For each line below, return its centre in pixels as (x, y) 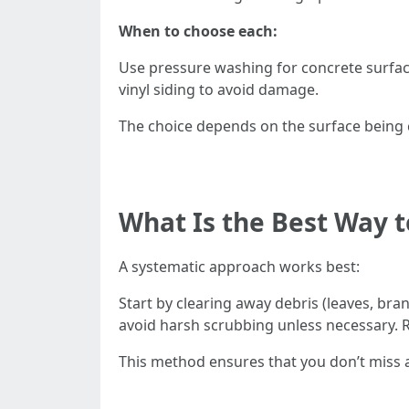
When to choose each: (198, 31)
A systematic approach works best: (239, 267)
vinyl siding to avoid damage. (219, 89)
